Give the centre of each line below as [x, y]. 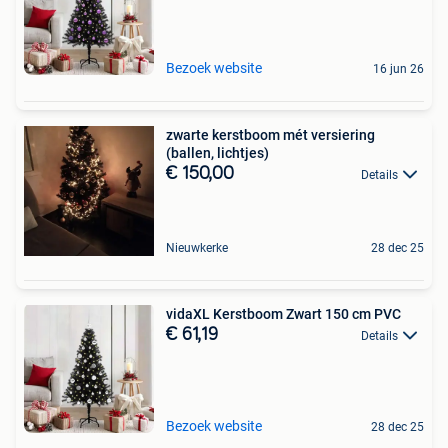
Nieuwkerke [197, 247]
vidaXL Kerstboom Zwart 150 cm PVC [283, 313]
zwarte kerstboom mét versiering [270, 134]
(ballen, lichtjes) [217, 152]
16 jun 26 [398, 68]
